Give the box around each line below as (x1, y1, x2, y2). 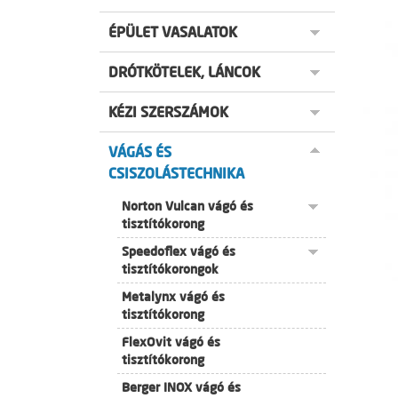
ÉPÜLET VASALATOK (108, 23, 237, 41)
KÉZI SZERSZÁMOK (108, 103, 228, 121)
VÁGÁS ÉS (108, 143, 171, 161)
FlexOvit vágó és (122, 334, 220, 350)
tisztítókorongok (122, 261, 219, 277)
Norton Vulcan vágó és (122, 198, 253, 214)
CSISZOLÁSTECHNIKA (108, 164, 244, 182)
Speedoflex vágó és (122, 243, 235, 259)
